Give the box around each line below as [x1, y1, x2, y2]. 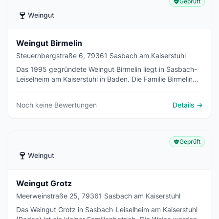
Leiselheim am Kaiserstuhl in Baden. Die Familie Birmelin [16, 75, 193, 83]
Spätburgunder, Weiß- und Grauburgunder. [16, 94, 153, 103]
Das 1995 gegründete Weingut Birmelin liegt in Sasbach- [16, 65, 197, 73]
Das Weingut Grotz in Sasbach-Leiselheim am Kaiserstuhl [16, 205, 197, 214]
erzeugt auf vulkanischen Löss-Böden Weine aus [16, 85, 171, 93]
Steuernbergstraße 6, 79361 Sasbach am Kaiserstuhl [16, 51, 186, 60]
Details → [173, 101, 203, 109]
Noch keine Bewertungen [16, 101, 97, 109]
